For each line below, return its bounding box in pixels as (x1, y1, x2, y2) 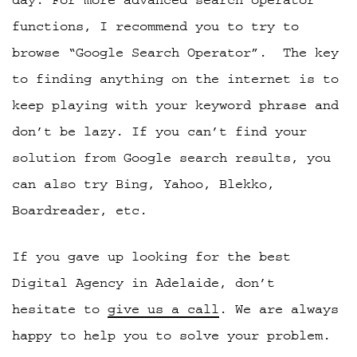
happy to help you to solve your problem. (12, 328, 331, 343)
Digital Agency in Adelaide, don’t (12, 275, 275, 290)
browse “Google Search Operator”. (12, 45, 283, 60)
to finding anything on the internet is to (12, 71, 339, 86)
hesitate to (12, 301, 108, 316)
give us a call (108, 301, 219, 316)
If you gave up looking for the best (12, 249, 291, 264)
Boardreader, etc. (12, 202, 147, 218)
